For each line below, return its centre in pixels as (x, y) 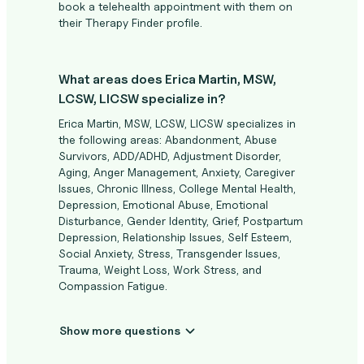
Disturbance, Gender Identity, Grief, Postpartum (181, 221)
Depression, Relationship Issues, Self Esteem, (175, 237)
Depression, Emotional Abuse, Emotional (163, 204)
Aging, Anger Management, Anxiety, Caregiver (177, 172)
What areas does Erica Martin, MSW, (167, 79)
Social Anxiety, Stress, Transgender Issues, (169, 253)
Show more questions (152, 330)
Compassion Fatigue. (113, 286)
